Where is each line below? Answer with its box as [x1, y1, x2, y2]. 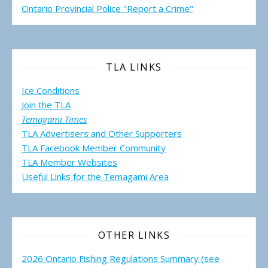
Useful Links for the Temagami [22, 170, 150, 183]
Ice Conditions [22, 84, 80, 97]
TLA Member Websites [22, 156, 117, 169]
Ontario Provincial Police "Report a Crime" [22, 2, 193, 15]
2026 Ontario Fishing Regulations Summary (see [22, 252, 220, 265]
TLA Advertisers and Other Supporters [22, 127, 182, 140]
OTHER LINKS [98, 229, 170, 242]
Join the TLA [22, 99, 71, 111]
